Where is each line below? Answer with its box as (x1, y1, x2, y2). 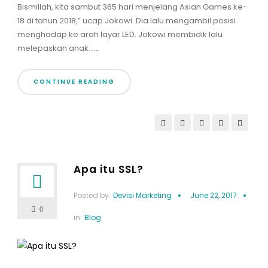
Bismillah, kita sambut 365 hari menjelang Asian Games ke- (17, 1, 247, 13)
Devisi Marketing (112, 190, 172, 201)
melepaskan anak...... (17, 42, 99, 54)
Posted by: (73, 190, 111, 201)
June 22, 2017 (190, 190, 237, 201)
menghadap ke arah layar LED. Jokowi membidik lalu (17, 29, 223, 41)
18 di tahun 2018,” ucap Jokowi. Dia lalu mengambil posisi (17, 15, 236, 27)
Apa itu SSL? (73, 162, 144, 177)
